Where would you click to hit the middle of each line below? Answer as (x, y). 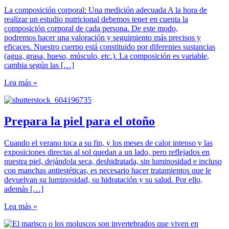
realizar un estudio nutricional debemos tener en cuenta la (96, 19)
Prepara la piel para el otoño (79, 121)
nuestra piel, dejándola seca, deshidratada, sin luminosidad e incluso (113, 162)
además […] (24, 189)
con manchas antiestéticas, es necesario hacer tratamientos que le (108, 171)
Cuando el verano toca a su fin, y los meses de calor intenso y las (108, 143)
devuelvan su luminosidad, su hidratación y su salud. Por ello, (103, 180)
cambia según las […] (39, 65)
